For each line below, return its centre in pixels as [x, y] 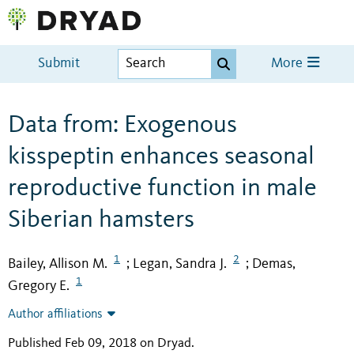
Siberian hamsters [101, 220]
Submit [59, 64]
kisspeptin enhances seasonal [161, 157]
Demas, [274, 264]
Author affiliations [55, 315]
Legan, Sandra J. [180, 264]
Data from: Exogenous [122, 125]
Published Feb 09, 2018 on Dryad [100, 344]
